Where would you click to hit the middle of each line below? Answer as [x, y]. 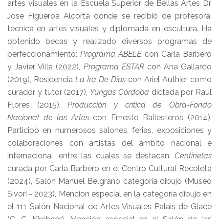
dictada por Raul [180, 92]
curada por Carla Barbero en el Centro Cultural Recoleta [109, 168]
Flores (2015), [38, 105]
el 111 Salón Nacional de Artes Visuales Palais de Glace [109, 207]
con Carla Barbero [177, 54]
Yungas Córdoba [120, 92]
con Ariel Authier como [169, 79]
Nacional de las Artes [48, 118]
